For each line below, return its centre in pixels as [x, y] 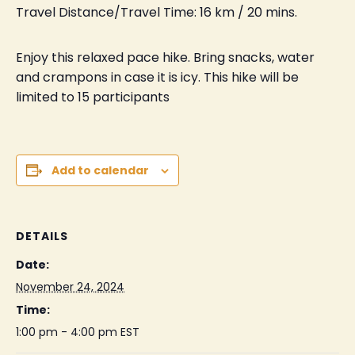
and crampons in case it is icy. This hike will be [157, 77]
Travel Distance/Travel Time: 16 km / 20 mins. [157, 12]
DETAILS [42, 236]
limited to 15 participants [93, 97]
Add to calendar [100, 170]
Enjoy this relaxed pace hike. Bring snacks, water [165, 57]
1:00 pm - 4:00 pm [68, 332]
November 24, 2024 [70, 287]
